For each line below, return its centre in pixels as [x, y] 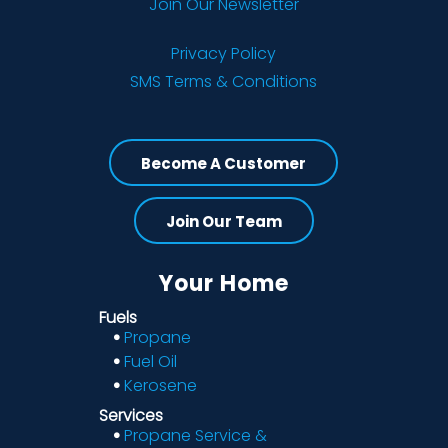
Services [130, 415]
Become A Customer [224, 163]
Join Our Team [223, 221]
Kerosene [160, 385]
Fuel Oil [150, 361]
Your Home [223, 283]
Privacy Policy [224, 53]
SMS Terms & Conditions [224, 81]
